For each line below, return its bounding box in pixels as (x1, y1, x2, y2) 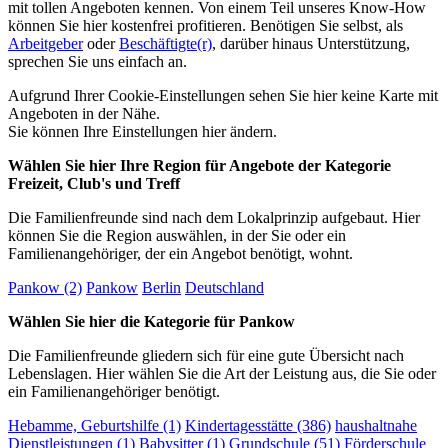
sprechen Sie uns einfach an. (8, 52, 187, 70)
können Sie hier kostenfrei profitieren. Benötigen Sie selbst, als (8, 16, 403, 34)
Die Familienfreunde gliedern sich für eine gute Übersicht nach (8, 346, 404, 364)
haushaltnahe (335, 416, 417, 434)
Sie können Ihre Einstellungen (8, 122, 202, 140)
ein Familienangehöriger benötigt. (8, 382, 220, 400)
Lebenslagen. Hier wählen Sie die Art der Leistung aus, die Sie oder (8, 364, 436, 382)
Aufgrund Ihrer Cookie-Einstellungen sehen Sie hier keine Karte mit (8, 86, 438, 104)
